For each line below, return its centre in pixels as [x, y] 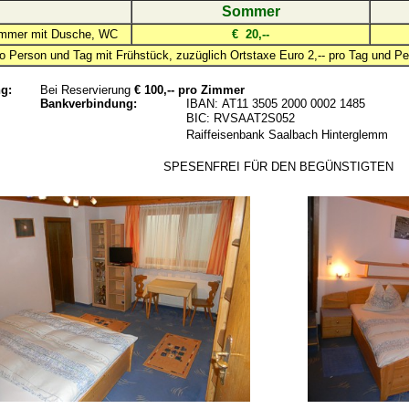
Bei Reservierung [87, 90]
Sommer [251, 11]
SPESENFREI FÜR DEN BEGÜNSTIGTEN [278, 167]
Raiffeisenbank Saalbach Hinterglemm [287, 135]
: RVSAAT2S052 [251, 118]
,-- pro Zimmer [204, 90]
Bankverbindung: [89, 104]
